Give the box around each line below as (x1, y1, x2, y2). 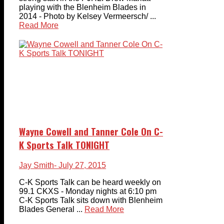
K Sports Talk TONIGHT (19, 137, 109, 151)
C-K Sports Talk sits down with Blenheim (19, 195, 162, 204)
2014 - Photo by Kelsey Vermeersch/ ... (19, 12, 156, 21)
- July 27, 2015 (54, 160, 106, 169)
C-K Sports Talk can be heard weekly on (19, 177, 161, 186)
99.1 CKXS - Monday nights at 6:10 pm (19, 186, 156, 195)
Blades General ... (19, 204, 82, 213)
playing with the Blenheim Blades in (19, 3, 146, 12)
